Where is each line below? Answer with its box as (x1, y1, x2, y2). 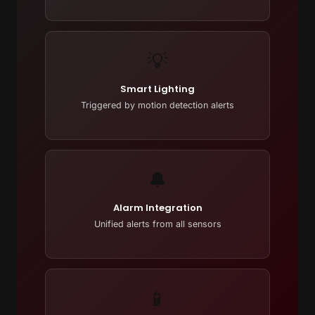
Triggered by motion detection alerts (81, 100, 234, 111)
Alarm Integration (112, 201, 202, 215)
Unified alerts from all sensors (94, 219, 221, 230)
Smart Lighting (120, 82, 195, 96)
